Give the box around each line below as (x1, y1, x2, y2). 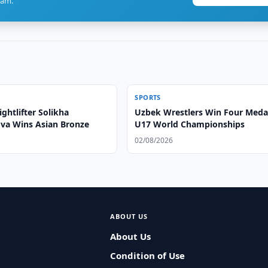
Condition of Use (109, 249, 185, 261)
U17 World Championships (135, 118, 245, 130)
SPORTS (135, 93, 161, 102)
